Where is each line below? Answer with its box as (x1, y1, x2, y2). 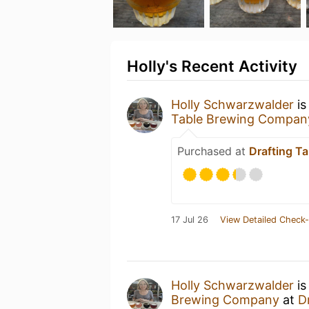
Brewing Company (171, 292, 279, 307)
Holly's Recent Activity (127, 57, 297, 75)
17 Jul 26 (171, 215, 208, 225)
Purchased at (177, 144, 249, 158)
